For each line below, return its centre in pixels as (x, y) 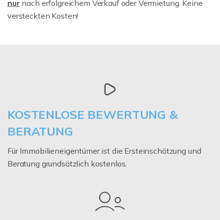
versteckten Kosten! (43, 15)
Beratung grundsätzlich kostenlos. (67, 163)
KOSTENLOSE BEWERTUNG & (93, 114)
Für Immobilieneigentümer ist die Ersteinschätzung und (104, 151)
